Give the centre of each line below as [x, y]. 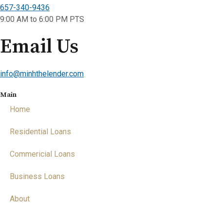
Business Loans [37, 176]
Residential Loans [40, 132]
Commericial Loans [42, 154]
